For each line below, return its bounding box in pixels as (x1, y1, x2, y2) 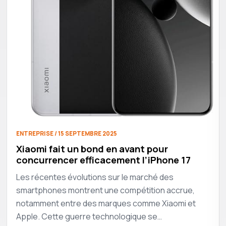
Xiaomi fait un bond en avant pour (16, 142, 168, 155)
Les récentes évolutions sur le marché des (16, 171, 174, 183)
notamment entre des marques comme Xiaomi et (16, 197, 196, 209)
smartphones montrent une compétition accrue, (16, 184, 195, 196)
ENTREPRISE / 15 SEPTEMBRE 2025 (16, 129, 117, 137)
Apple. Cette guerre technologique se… (16, 210, 162, 222)
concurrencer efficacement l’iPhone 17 (16, 153, 191, 166)
